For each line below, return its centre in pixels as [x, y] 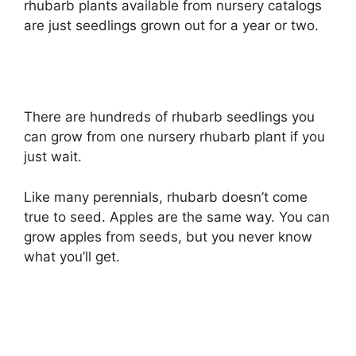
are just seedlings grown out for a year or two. [171, 25]
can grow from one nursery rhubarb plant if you [174, 137]
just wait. [53, 157]
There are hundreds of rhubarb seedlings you [169, 117]
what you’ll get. [72, 256]
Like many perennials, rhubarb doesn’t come [166, 197]
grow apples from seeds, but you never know [168, 236]
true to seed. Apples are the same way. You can [177, 217]
